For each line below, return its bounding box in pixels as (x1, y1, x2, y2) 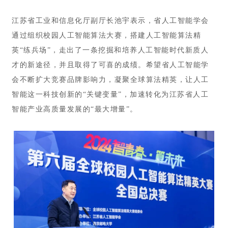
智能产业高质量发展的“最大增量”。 (12, 105, 138, 113)
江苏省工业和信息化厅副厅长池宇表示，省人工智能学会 (12, 17, 209, 25)
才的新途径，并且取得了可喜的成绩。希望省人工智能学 (12, 61, 209, 69)
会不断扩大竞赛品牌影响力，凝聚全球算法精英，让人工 (12, 76, 209, 84)
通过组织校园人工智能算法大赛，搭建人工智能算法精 (12, 32, 201, 40)
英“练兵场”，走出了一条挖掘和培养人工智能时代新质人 (12, 46, 209, 54)
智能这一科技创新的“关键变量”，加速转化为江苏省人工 (12, 91, 209, 99)
